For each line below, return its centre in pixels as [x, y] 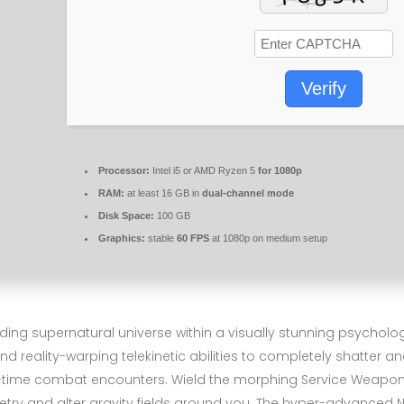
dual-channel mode [248, 193]
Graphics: [122, 238]
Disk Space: [126, 215]
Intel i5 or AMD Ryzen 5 [204, 170]
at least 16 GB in [163, 193]
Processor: [124, 170]
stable [161, 238]
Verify [324, 88]
